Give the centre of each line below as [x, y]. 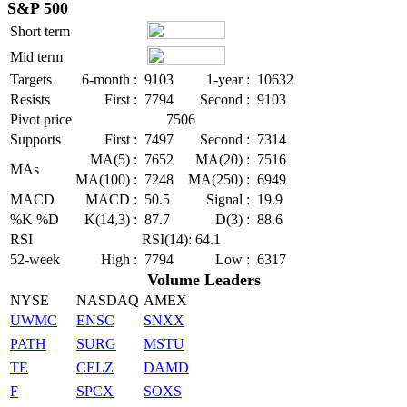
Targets [31, 79]
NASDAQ [108, 300]
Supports [35, 139]
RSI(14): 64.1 [183, 239]
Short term [40, 31]
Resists [30, 99]
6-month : [111, 79]
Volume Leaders [203, 280]
